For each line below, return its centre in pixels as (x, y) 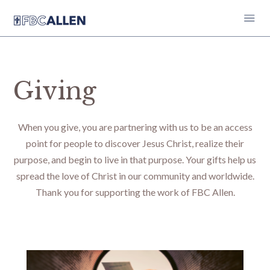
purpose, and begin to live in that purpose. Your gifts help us (135, 159)
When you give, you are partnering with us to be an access (135, 127)
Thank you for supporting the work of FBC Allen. (135, 192)
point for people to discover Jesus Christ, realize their (135, 143)
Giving (55, 91)
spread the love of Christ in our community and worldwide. (135, 176)
